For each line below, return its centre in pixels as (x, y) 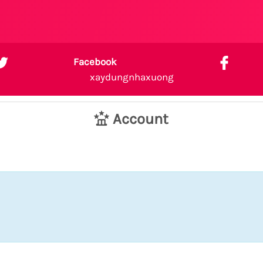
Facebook (95, 62)
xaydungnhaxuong (131, 77)
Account (139, 119)
